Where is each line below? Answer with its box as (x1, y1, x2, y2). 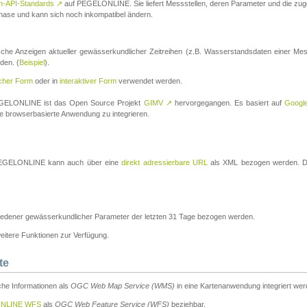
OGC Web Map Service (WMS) (71, 282, 175, 291)
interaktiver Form (60, 77, 116, 86)
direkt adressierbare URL (121, 158, 208, 167)
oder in (33, 77, 60, 86)
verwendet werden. (116, 77, 182, 86)
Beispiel (19, 58, 45, 67)
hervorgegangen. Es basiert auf (171, 99, 284, 108)
